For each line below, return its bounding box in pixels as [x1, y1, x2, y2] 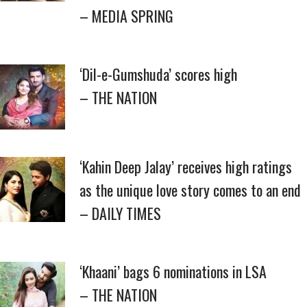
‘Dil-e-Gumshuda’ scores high [79, 63, 237, 85]
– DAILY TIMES [79, 202, 161, 224]
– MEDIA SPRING [79, 5, 173, 27]
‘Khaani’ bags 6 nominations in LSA [79, 260, 267, 282]
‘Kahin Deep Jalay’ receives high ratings [79, 156, 292, 177]
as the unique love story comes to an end [79, 179, 301, 201]
